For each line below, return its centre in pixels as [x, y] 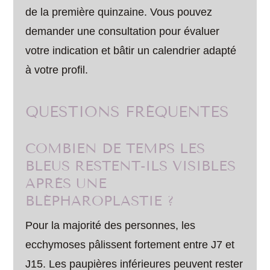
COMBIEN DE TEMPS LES [115, 148]
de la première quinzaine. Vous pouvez [119, 12]
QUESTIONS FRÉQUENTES [127, 111]
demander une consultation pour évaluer [123, 31]
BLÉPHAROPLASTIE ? [100, 201]
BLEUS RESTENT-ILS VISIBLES [131, 166]
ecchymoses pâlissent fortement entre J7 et [130, 244]
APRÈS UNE [66, 183]
